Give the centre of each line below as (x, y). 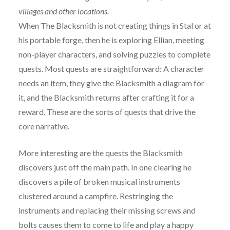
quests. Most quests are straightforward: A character (111, 69)
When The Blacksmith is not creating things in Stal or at (114, 26)
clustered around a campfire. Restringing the (95, 196)
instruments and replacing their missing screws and (107, 210)
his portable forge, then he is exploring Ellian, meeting (111, 40)
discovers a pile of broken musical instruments (99, 182)
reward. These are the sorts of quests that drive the (107, 112)
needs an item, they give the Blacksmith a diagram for (111, 83)
